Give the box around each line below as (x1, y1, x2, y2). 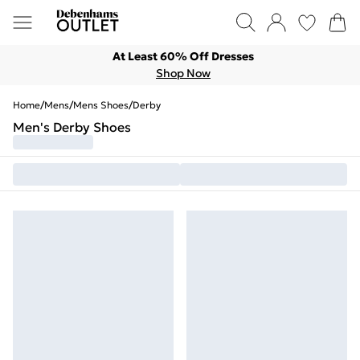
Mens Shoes (73, 99, 129, 111)
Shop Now (156, 66, 211, 80)
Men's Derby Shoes (13, 119, 131, 135)
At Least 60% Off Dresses (112, 49, 254, 63)
